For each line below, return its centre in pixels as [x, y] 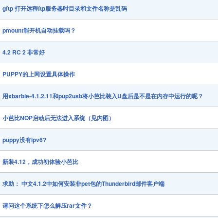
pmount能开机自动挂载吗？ [39, 30]
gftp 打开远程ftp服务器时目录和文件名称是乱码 [65, 9]
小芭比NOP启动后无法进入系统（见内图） [59, 118]
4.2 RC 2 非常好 [24, 52]
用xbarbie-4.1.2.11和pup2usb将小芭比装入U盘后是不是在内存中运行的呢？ [103, 96]
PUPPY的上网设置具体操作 [39, 74]
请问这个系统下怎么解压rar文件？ [48, 206]
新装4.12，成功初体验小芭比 [41, 162]
